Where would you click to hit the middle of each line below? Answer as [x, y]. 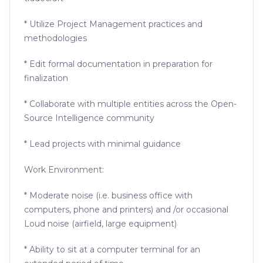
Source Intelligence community [89, 118]
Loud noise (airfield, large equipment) [100, 224]
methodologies [55, 38]
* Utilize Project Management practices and [113, 24]
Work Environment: [64, 170]
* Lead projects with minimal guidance [102, 144]
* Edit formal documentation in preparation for [118, 64]
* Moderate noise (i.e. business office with [108, 195]
